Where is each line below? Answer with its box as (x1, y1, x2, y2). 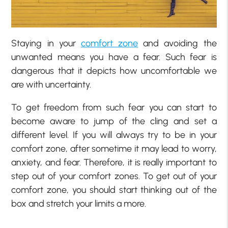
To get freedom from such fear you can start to (11, 101, 217, 113)
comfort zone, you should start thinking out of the (11, 184, 217, 195)
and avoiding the (138, 37, 217, 49)
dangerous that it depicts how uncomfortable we (11, 65, 217, 76)
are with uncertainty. (11, 78, 92, 90)
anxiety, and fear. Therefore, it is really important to (11, 156, 217, 168)
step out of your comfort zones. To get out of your (11, 170, 217, 182)
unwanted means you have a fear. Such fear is (11, 51, 217, 63)
